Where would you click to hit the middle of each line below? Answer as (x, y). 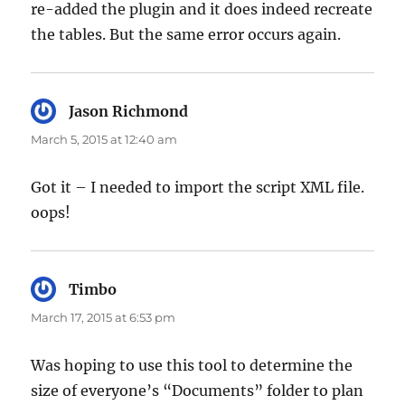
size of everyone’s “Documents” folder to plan (198, 390)
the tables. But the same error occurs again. (186, 34)
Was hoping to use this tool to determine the (192, 365)
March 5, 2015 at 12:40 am (104, 139)
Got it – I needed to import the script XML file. (198, 187)
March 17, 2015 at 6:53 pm (104, 317)
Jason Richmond (129, 111)
